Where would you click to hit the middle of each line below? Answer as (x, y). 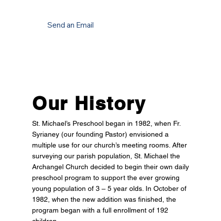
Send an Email (71, 25)
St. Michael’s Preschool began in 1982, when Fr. (106, 124)
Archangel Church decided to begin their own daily (110, 167)
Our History (89, 103)
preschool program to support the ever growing (106, 178)
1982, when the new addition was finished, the (104, 200)
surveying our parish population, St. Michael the (106, 156)
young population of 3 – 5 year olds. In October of (109, 189)
